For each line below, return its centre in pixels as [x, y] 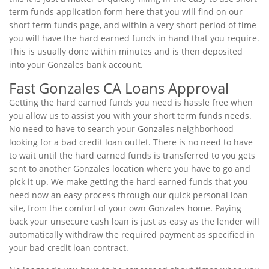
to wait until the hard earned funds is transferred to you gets [132, 155]
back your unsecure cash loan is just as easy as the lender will [134, 221]
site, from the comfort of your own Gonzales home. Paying [125, 208]
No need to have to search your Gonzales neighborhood [121, 129]
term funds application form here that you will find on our [126, 12]
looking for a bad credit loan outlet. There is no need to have [131, 142]
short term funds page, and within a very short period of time [133, 25]
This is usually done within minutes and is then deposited [126, 51]
